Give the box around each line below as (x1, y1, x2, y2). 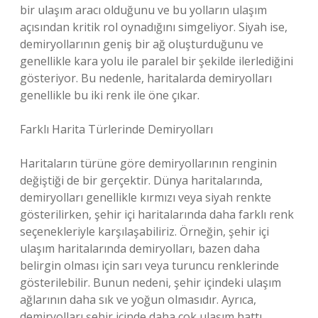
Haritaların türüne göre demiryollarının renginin (20, 155, 277, 171)
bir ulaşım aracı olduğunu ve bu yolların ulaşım (20, 2, 267, 18)
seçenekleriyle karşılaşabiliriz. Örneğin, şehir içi (20, 224, 269, 239)
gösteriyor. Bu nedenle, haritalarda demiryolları (20, 70, 272, 86)
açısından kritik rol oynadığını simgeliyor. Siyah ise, (20, 19, 287, 35)
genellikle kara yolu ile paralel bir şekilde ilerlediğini (20, 53, 293, 69)
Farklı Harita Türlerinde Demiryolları (20, 121, 213, 137)
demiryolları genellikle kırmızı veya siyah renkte (20, 190, 271, 205)
